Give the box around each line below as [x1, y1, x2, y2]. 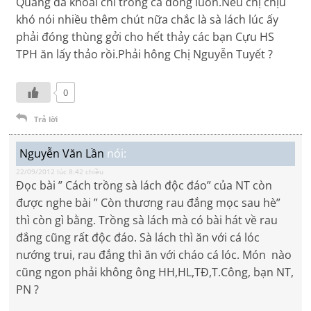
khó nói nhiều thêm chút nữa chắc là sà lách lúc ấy [16, 12, 279, 28]
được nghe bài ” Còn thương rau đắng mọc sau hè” [16, 195, 281, 211]
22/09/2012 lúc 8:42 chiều [16, 167, 104, 177]
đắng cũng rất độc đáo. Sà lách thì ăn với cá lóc [16, 230, 260, 246]
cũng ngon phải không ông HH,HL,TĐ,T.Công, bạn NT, [16, 264, 294, 280]
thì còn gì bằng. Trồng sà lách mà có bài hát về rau [16, 212, 278, 228]
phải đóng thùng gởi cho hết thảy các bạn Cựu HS [16, 29, 275, 45]
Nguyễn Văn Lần [19, 146, 105, 162]
